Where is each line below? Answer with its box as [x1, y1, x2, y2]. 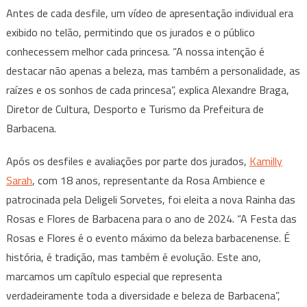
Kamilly [249, 153, 282, 170]
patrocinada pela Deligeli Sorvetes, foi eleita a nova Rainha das [5, 191, 295, 208]
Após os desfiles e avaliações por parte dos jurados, [5, 153, 249, 170]
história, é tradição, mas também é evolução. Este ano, [5, 249, 261, 266]
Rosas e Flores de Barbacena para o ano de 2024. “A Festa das [5, 210, 297, 228]
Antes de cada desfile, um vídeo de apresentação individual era [5, 5, 293, 22]
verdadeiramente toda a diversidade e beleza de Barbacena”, [5, 287, 280, 304]
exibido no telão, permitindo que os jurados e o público [5, 24, 255, 41]
